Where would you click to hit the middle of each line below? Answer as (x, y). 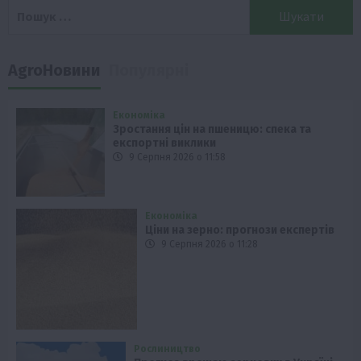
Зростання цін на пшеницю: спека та (212, 129)
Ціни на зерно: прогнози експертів (240, 230)
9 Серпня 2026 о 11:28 (208, 245)
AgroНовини (54, 70)
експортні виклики (165, 143)
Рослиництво (168, 349)
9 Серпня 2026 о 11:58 (176, 157)
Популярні (149, 70)
